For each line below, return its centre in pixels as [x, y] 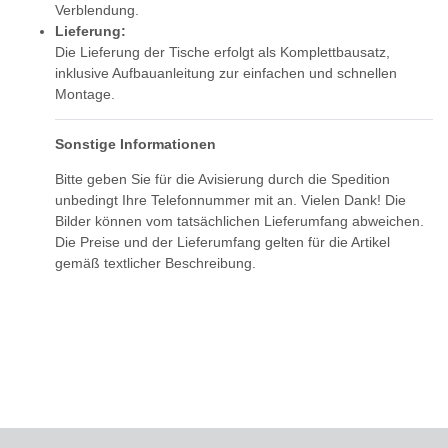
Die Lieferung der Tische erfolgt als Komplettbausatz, [222, 52]
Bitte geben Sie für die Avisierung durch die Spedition [222, 179]
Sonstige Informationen [135, 144]
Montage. [85, 94]
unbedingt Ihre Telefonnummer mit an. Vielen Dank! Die [230, 200]
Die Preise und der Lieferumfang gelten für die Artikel [222, 242]
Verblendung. [97, 10]
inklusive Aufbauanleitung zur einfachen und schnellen [226, 73]
